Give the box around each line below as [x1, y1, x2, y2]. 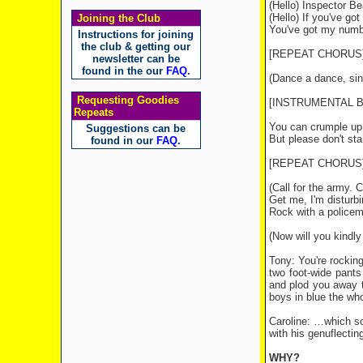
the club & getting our [81, 41, 190, 53]
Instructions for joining [78, 28, 194, 41]
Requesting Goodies [73, 94, 179, 106]
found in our [91, 135, 156, 147]
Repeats [73, 106, 113, 118]
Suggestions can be [86, 122, 186, 135]
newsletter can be [92, 53, 180, 65]
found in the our [81, 65, 166, 77]
